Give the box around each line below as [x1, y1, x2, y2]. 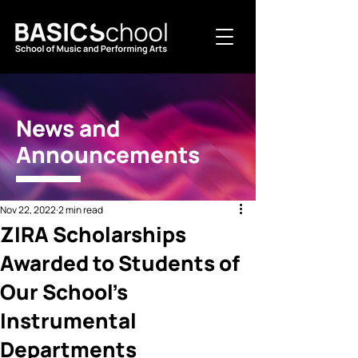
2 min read [58, 203, 103, 217]
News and [16, 113, 121, 143]
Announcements [16, 139, 200, 169]
